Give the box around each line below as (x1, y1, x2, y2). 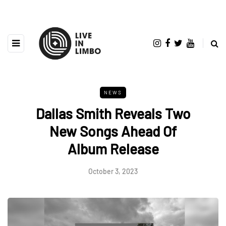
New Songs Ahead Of (49, 122, 177, 140)
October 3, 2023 (88, 166, 138, 176)
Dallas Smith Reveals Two (35, 104, 191, 122)
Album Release (67, 140, 159, 157)
